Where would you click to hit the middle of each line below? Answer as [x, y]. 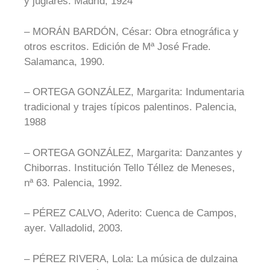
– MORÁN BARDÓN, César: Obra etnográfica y [131, 31]
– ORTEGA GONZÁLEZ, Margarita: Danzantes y [133, 152]
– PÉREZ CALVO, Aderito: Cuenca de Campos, [130, 213]
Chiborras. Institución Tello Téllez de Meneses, [130, 168]
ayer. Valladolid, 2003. [74, 228]
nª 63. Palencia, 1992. [73, 183]
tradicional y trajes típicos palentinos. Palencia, [130, 107]
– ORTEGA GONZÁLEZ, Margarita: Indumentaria [134, 92]
